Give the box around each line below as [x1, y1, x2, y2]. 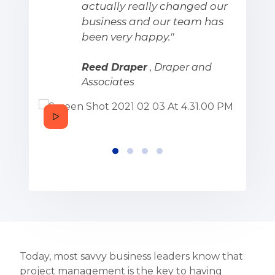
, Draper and [147, 61, 212, 74]
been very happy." [82, 31, 174, 44]
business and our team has [82, 15, 223, 28]
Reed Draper [82, 61, 147, 74]
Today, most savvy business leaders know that [20, 250, 243, 263]
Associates [82, 76, 134, 88]
